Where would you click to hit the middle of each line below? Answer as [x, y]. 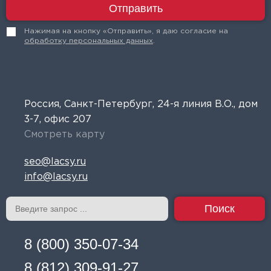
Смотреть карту [64, 135]
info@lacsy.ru [56, 177]
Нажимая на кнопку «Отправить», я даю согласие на [126, 31]
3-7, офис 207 [58, 119]
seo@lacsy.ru [55, 162]
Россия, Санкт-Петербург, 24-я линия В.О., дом [141, 104]
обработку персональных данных [89, 41]
